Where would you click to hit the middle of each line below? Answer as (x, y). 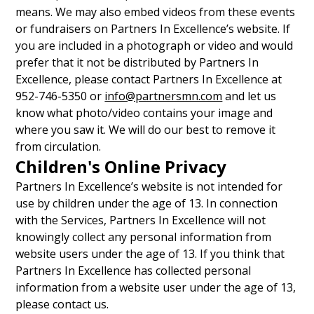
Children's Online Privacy (121, 166)
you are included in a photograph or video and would (155, 46)
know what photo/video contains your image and (144, 113)
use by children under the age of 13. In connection (147, 203)
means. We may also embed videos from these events (156, 12)
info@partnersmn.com (164, 96)
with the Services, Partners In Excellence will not (141, 220)
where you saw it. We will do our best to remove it (146, 130)
